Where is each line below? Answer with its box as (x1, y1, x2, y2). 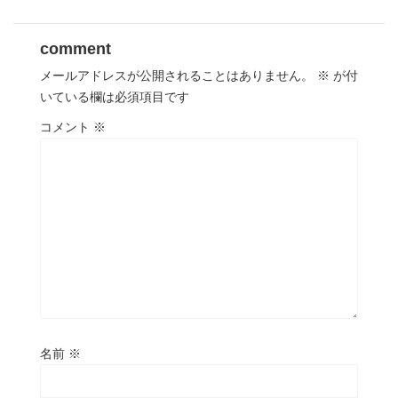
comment (40, 39, 111, 58)
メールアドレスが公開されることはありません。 (40, 68, 314, 83)
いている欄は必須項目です (40, 89, 189, 104)
